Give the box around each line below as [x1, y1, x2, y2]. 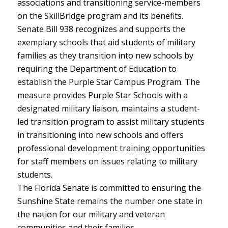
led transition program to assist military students [17, 116, 205, 128]
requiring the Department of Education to [17, 63, 177, 75]
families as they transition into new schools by [17, 50, 193, 62]
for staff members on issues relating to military [17, 156, 197, 167]
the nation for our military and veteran [17, 209, 165, 220]
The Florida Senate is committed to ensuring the [17, 182, 201, 194]
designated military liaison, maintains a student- [17, 103, 200, 115]
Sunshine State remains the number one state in [17, 195, 203, 207]
